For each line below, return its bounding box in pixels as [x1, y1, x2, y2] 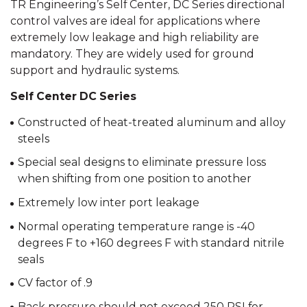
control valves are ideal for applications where [10, 14, 260, 27]
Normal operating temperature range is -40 [17, 219, 255, 233]
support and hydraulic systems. [10, 63, 180, 77]
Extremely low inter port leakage [17, 196, 199, 210]
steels [17, 132, 49, 145]
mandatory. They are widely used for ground [10, 47, 254, 60]
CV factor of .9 [17, 276, 93, 290]
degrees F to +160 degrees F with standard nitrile [17, 236, 284, 249]
